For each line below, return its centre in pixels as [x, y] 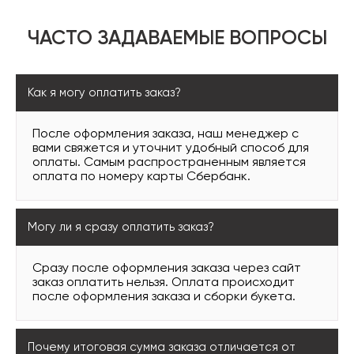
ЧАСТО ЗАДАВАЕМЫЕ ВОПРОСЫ [177, 39]
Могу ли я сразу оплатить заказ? [121, 227]
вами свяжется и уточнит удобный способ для [171, 149]
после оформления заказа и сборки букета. [164, 297]
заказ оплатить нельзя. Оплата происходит [164, 283]
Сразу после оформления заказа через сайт [167, 269]
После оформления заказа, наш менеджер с [166, 134]
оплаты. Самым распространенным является [169, 163]
